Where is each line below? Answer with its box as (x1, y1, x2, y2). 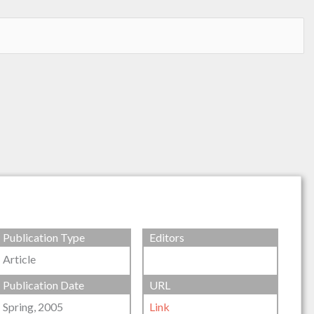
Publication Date (2, 278, 84, 292)
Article (2, 252, 36, 266)
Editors (149, 231, 185, 245)
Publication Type (2, 231, 85, 245)
